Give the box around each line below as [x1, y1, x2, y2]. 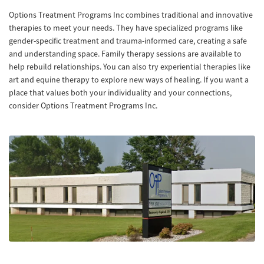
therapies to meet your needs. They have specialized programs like [9, 22, 243, 33]
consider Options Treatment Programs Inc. [9, 100, 157, 111]
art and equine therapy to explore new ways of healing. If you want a [9, 74, 249, 85]
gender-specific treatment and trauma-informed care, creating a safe [9, 35, 247, 46]
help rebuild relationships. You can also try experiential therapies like [9, 61, 250, 72]
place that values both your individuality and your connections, [9, 87, 232, 98]
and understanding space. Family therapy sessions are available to [9, 48, 242, 59]
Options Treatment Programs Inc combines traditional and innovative [9, 9, 253, 20]
